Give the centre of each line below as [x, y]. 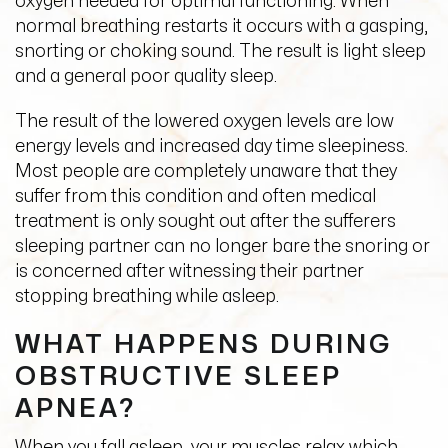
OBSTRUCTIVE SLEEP [178, 376]
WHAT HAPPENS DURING [203, 344]
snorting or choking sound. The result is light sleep [220, 51]
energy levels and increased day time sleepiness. [211, 146]
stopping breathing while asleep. [147, 296]
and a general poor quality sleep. [146, 76]
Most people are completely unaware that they [206, 171]
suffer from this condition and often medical [195, 196]
